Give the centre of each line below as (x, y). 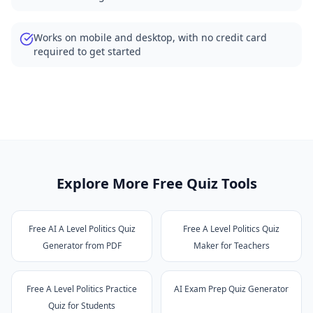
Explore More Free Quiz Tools (156, 183)
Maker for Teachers (231, 246)
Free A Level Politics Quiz (231, 229)
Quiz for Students (82, 306)
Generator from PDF (82, 246)
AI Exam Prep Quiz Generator (231, 289)
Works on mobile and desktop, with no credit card (150, 37)
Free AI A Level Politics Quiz (82, 229)
